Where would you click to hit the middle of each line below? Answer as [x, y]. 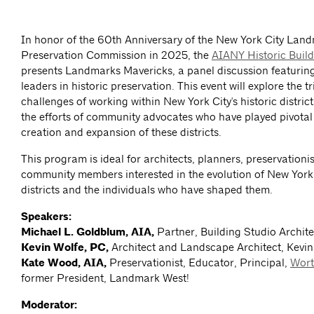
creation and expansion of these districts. [121, 132]
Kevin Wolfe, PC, [66, 248]
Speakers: [46, 217]
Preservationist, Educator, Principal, [200, 263]
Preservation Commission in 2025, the [116, 55]
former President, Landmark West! [105, 278]
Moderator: [50, 305]
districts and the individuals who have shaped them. [147, 190]
